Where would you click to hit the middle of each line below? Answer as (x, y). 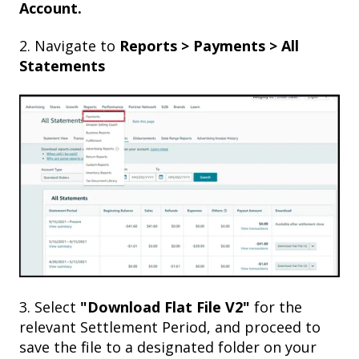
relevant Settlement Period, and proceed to (170, 327)
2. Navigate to (69, 46)
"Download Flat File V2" (167, 307)
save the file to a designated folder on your (168, 347)
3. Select (50, 307)
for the (278, 307)
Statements (62, 66)
